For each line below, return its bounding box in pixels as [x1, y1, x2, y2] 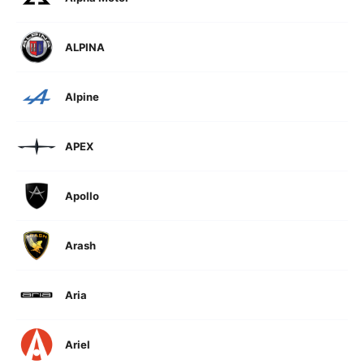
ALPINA [65, 41, 105, 54]
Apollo [65, 189, 99, 202]
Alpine [65, 90, 99, 103]
